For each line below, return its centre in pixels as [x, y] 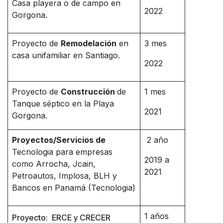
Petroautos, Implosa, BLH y [64, 176]
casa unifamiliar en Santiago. [66, 56]
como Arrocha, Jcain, [54, 164]
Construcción [89, 92]
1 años [157, 216]
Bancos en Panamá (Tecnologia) [74, 188]
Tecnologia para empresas [62, 152]
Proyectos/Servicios [54, 140]
